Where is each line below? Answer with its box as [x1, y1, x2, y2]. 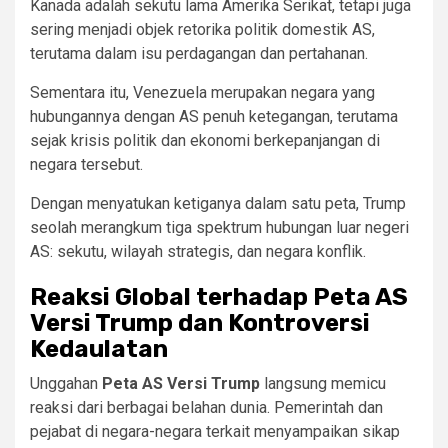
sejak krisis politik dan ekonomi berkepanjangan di [30, 131, 380, 151]
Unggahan [30, 374, 102, 394]
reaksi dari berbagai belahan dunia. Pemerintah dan [30, 398, 383, 418]
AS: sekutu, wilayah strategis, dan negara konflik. [30, 242, 366, 262]
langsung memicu [260, 374, 386, 394]
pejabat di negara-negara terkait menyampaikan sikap [30, 422, 400, 442]
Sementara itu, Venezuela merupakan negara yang [30, 83, 375, 103]
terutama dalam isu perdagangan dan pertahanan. [30, 44, 368, 64]
